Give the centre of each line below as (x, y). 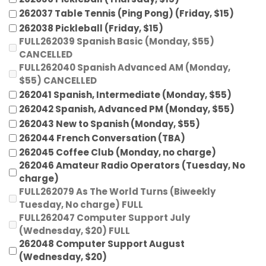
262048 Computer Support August (102, 244)
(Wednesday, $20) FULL (75, 231)
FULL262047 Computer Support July (104, 218)
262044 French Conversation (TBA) (102, 138)
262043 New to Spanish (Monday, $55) (110, 123)
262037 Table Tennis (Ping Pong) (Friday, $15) (126, 14)
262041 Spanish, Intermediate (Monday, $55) (125, 94)
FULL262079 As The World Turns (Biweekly (117, 192)
